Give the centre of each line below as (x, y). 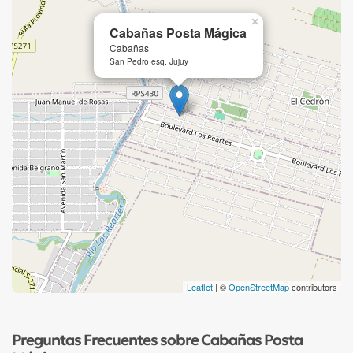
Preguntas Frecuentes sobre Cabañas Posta (157, 340)
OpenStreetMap (259, 286)
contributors (313, 286)
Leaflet (200, 286)
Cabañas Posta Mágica (178, 32)
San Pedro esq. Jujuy (149, 61)
